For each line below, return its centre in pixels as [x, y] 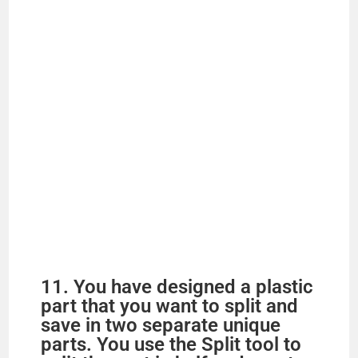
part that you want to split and [170, 306]
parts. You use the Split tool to [171, 344]
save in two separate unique [161, 325]
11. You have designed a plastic [177, 286]
